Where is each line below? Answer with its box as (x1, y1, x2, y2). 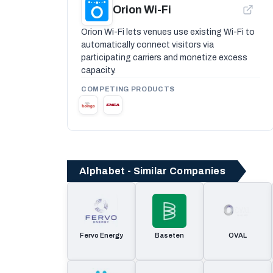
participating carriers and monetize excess (81, 53, 247, 62)
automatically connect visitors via (81, 40, 214, 49)
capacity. (81, 66, 116, 75)
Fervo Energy (79, 232, 123, 239)
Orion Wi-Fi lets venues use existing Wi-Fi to (81, 27, 255, 37)
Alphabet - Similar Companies (79, 166, 225, 176)
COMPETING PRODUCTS (81, 85, 175, 93)
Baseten (155, 232, 184, 239)
